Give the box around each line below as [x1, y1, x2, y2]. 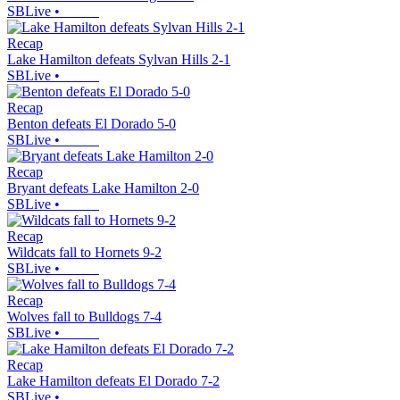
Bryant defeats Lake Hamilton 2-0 [7, 180, 199, 196]
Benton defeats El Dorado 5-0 [7, 116, 176, 132]
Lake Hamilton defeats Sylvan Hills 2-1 [7, 52, 230, 68]
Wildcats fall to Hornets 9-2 [7, 245, 162, 261]
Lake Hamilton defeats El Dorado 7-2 [7, 373, 220, 389]
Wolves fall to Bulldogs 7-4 [7, 309, 162, 325]
